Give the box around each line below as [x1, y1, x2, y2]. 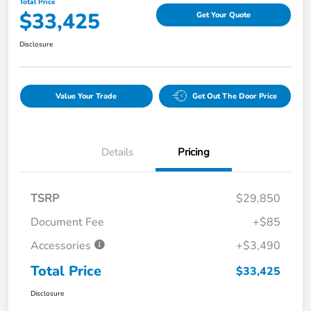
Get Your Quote [196, 10, 251, 21]
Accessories [31, 237, 94, 253]
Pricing [178, 144, 210, 159]
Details [101, 144, 133, 159]
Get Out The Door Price [192, 90, 278, 101]
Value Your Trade [56, 90, 117, 101]
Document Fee [31, 214, 104, 230]
